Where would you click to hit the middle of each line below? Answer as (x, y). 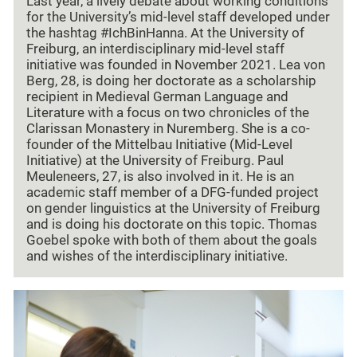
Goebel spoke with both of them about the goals (172, 241)
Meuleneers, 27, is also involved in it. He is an (160, 177)
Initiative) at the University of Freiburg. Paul (155, 161)
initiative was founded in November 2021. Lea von (176, 65)
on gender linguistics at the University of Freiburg (173, 209)
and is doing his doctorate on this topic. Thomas (172, 225)
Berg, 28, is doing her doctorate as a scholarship (171, 81)
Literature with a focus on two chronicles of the (168, 113)
